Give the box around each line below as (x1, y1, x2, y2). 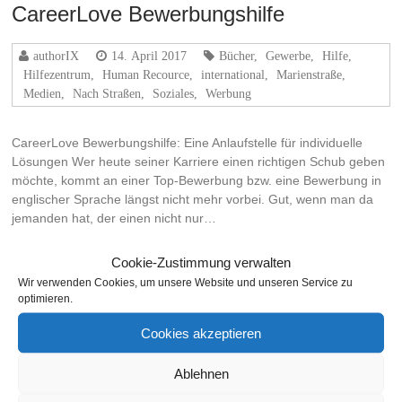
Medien (23, 87, 62, 100)
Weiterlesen (17, 247, 85, 262)
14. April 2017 (111, 49, 188, 63)
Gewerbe (266, 49, 311, 63)
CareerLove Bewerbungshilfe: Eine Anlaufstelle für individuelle (12, 135, 363, 151)
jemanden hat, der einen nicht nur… (12, 211, 217, 226)
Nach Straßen (73, 87, 142, 100)
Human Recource (102, 68, 190, 82)
